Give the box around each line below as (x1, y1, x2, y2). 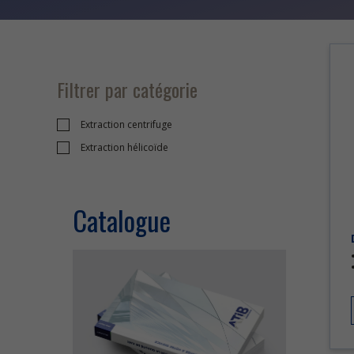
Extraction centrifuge (81, 118, 172, 131)
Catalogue (73, 200, 171, 240)
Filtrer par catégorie (57, 75, 198, 104)
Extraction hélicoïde (81, 141, 168, 154)
